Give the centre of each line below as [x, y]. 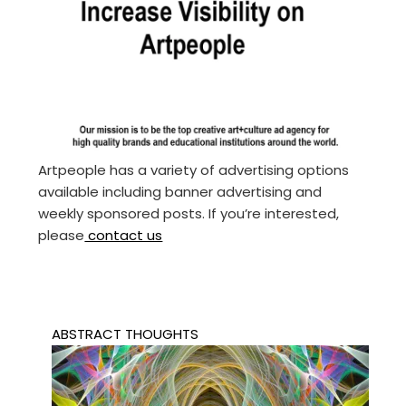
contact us [124, 235]
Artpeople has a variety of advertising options [194, 169]
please [62, 235]
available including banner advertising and [180, 191]
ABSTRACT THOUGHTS [126, 333]
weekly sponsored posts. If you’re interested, [189, 213]
